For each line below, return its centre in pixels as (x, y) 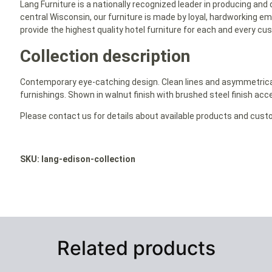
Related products (136, 248)
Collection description (105, 56)
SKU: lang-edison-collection (78, 159)
